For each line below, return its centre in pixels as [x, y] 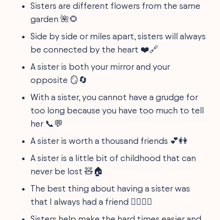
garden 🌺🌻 [55, 19]
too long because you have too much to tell [117, 110]
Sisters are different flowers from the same [116, 6]
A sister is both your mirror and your [100, 67]
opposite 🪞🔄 [59, 80]
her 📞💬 [47, 124]
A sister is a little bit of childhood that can [113, 158]
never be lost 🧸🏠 [67, 171]
